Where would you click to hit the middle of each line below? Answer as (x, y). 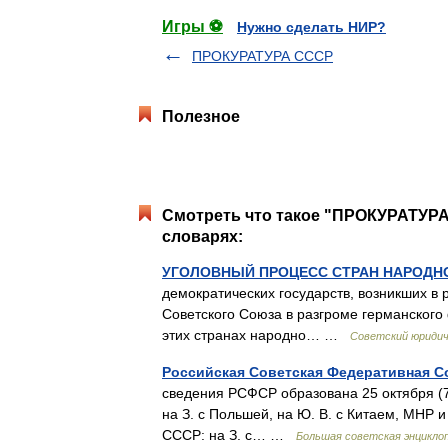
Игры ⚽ (192, 26)
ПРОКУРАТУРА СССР (262, 56)
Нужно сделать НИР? (311, 27)
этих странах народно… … (256, 335)
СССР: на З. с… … (229, 435)
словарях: (202, 236)
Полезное (201, 116)
